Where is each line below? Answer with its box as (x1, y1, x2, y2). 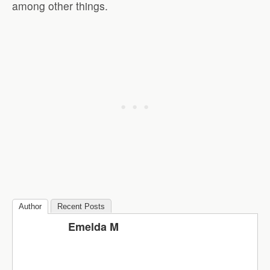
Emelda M (68, 219, 119, 235)
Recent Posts (57, 202, 105, 212)
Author (19, 202, 42, 212)
